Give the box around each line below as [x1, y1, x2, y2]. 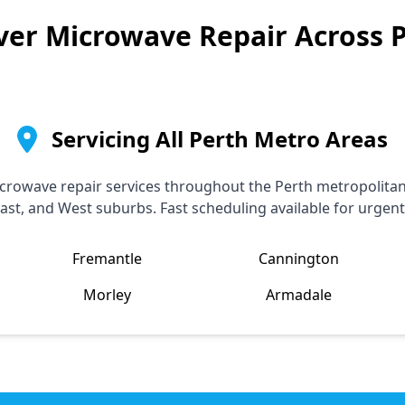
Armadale [265, 285, 332, 305]
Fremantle [71, 249, 142, 268]
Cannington [258, 249, 339, 268]
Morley [82, 285, 131, 305]
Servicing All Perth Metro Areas [52, 124, 389, 154]
